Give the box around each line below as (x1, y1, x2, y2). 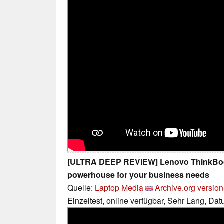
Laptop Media (95, 181, 143, 193)
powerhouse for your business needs (67, 168, 209, 180)
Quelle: (67, 181, 95, 193)
